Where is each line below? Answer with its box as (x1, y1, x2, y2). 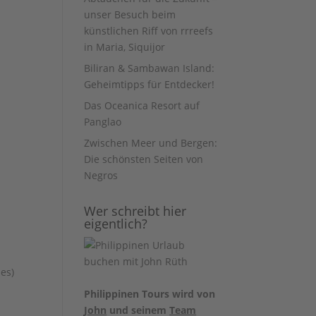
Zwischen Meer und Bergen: (84, 136, 218, 150)
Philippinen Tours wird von (84, 287, 216, 300)
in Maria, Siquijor (84, 40, 166, 54)
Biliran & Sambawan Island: (84, 61, 215, 75)
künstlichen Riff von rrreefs (84, 24, 214, 37)
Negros (84, 169, 119, 182)
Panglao (84, 115, 122, 128)
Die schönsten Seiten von (84, 152, 204, 166)
